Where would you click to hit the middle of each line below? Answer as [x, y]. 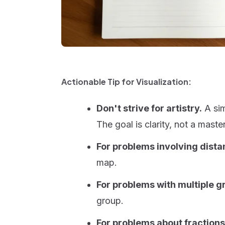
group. [110, 201]
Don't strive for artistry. [149, 108]
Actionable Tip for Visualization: [126, 82]
